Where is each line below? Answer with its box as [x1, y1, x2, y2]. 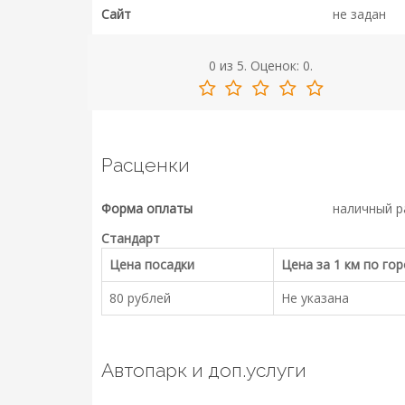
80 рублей [109, 289, 171, 307]
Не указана [281, 289, 349, 307]
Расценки [101, 154, 190, 177]
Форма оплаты [101, 200, 193, 218]
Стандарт [101, 230, 160, 248]
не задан [332, 5, 386, 24]
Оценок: [247, 57, 304, 75]
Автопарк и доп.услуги [101, 359, 306, 382]
